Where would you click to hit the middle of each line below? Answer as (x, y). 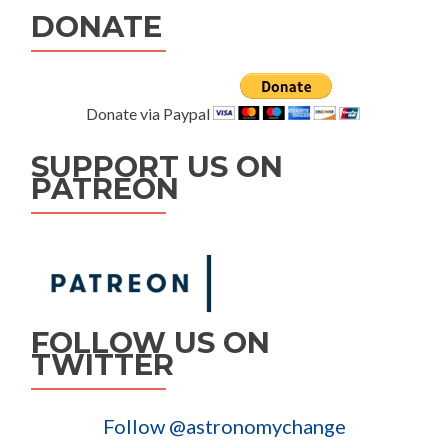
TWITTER (102, 365)
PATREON (105, 189)
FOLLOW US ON (150, 343)
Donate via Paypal (149, 114)
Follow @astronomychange (224, 426)
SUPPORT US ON (157, 167)
